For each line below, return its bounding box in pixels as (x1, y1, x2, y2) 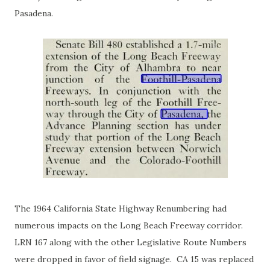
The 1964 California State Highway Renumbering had (14, 202, 227, 214)
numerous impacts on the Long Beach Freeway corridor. (14, 219, 245, 231)
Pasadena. (14, 7, 58, 19)
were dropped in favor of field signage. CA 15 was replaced (14, 253, 254, 265)
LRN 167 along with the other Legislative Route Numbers (14, 236, 246, 248)
